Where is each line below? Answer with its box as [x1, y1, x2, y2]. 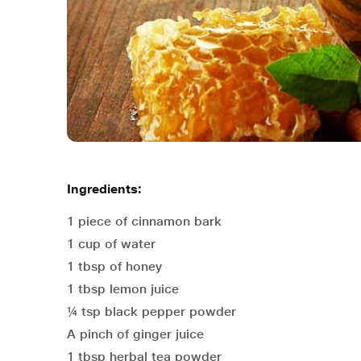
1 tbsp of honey [67, 259, 162, 275]
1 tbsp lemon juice [67, 281, 179, 297]
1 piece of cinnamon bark [67, 214, 222, 230]
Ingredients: [67, 181, 142, 197]
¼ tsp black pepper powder [67, 304, 236, 320]
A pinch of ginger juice [67, 326, 204, 342]
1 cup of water [67, 236, 156, 252]
